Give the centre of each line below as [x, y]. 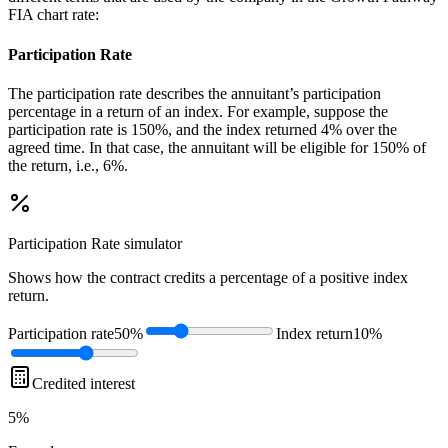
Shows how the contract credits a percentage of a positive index [208, 277]
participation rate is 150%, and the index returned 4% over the [202, 129]
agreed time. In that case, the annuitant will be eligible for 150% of [217, 147]
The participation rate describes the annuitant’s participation [194, 93]
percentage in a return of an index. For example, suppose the [198, 111]
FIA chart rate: [53, 15]
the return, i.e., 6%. [68, 165]
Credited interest [83, 383]
